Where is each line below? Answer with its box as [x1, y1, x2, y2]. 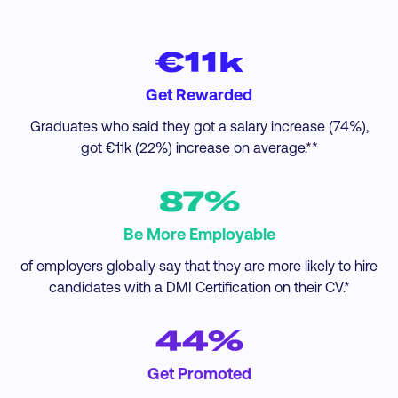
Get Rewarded [146, 84, 252, 105]
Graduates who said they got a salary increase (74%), [29, 117, 369, 135]
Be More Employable [123, 224, 275, 244]
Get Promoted [147, 363, 251, 384]
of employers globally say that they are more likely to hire [20, 257, 378, 275]
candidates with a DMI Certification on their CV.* [48, 278, 350, 296]
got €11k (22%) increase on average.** [80, 139, 318, 156]
